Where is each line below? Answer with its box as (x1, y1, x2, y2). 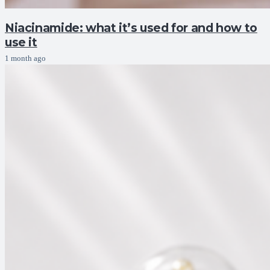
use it (5, 35, 37, 50)
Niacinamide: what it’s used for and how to (5, 20, 257, 36)
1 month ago (5, 54, 46, 63)
